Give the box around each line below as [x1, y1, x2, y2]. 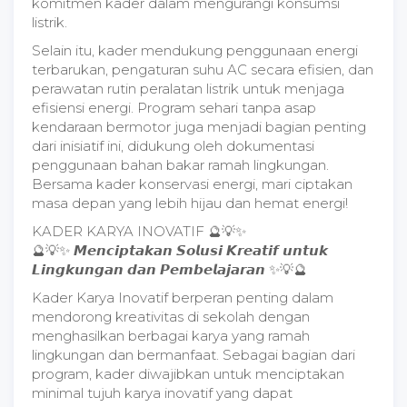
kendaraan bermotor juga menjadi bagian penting [32, 118, 366, 135]
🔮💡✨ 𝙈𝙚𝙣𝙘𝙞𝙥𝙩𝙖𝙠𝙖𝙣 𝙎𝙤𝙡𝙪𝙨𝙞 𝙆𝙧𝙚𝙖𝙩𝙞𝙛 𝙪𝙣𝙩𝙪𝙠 [32, 242, 328, 259]
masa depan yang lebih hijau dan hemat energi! [32, 194, 348, 212]
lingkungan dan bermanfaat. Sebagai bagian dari [32, 346, 355, 363]
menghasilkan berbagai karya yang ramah [32, 327, 310, 344]
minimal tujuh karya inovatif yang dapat [32, 384, 293, 402]
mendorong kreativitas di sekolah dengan [32, 308, 310, 325]
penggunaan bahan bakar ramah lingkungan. [32, 156, 329, 174]
